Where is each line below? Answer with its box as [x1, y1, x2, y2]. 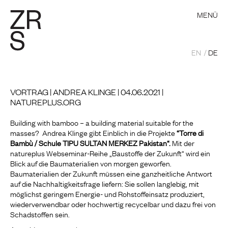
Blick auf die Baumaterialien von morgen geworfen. [10, 157, 172, 168]
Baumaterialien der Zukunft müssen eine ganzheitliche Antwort [10, 167, 212, 179]
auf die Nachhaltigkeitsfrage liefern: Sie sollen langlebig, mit [10, 178, 199, 189]
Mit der [172, 137, 194, 148]
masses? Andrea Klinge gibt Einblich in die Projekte [10, 127, 177, 138]
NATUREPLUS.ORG [10, 96, 81, 107]
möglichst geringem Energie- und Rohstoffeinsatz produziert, [10, 188, 205, 199]
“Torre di [177, 127, 204, 138]
